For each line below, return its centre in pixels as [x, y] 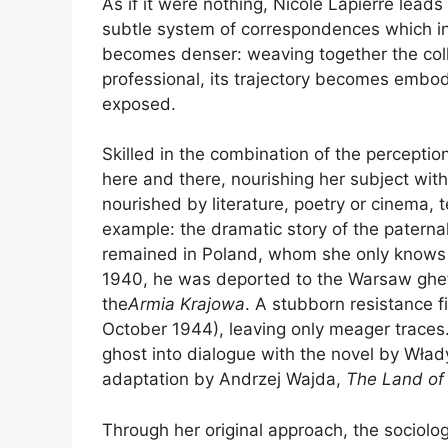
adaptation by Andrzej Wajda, [224, 379]
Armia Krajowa [186, 304]
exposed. [139, 103]
